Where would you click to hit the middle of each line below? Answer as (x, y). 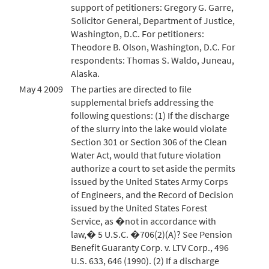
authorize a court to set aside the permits (153, 168)
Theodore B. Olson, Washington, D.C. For (153, 47)
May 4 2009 (41, 89)
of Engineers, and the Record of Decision (152, 195)
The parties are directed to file (131, 89)
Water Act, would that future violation (146, 155)
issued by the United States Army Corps (150, 181)
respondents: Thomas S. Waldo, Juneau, (153, 60)
